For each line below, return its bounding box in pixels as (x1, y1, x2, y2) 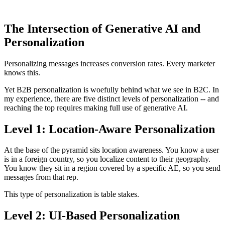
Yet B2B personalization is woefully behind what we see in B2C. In (4, 85, 219, 94)
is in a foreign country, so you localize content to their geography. (4, 155, 210, 164)
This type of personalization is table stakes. (4, 190, 139, 199)
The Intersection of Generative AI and (4, 22, 200, 35)
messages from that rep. (4, 173, 78, 182)
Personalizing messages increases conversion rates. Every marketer (4, 59, 215, 68)
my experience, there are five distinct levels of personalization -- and (4, 94, 219, 103)
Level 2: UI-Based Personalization (4, 209, 180, 222)
